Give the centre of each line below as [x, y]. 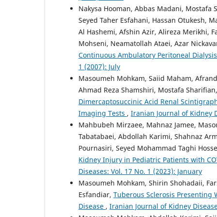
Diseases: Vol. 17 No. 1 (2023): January [140, 171]
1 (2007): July [99, 66]
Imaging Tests [103, 113]
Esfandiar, [96, 194]
